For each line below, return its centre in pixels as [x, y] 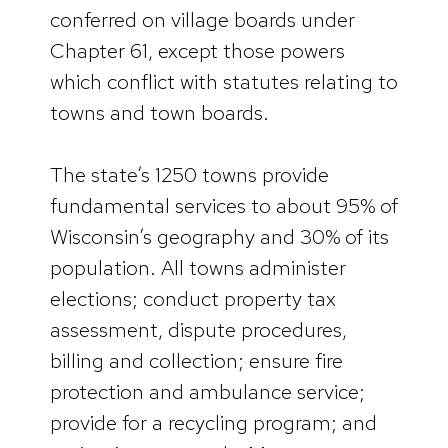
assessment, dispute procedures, [198, 330]
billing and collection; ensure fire [196, 361]
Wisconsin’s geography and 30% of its [219, 237]
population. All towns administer [198, 268]
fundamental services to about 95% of [224, 206]
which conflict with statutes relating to [224, 81]
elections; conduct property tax [193, 299]
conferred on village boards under [202, 19]
